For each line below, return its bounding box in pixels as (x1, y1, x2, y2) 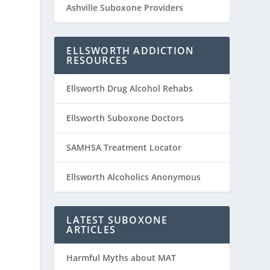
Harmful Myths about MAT (66, 252, 177, 264)
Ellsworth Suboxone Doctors (66, 112, 184, 124)
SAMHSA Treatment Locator (66, 142, 182, 154)
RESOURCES (66, 54, 128, 67)
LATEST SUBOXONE (66, 213, 168, 227)
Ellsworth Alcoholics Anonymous (66, 171, 201, 183)
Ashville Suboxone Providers (66, 2, 184, 14)
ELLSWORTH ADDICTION (66, 44, 195, 58)
